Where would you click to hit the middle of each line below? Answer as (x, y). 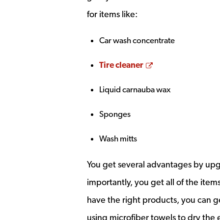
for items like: (112, 14)
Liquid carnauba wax (135, 89)
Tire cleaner (121, 65)
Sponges (115, 114)
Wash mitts (118, 138)
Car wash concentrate (137, 40)
